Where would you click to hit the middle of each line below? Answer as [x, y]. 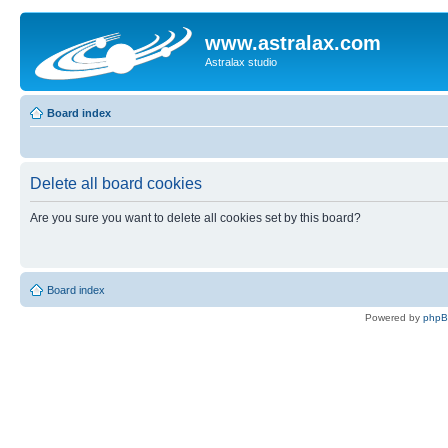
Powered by [394, 317]
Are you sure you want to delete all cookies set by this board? [195, 217]
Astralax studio [241, 62]
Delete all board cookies [116, 183]
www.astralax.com [293, 43]
